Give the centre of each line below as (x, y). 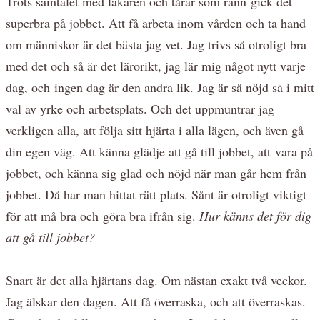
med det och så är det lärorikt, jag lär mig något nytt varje (156, 65)
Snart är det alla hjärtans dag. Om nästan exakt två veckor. (156, 280)
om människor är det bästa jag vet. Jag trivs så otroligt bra (156, 44)
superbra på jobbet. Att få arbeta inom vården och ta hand (156, 22)
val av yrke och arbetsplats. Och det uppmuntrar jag (140, 108)
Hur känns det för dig (255, 215)
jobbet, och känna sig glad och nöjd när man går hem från (156, 172)
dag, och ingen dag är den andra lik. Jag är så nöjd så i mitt (160, 87)
